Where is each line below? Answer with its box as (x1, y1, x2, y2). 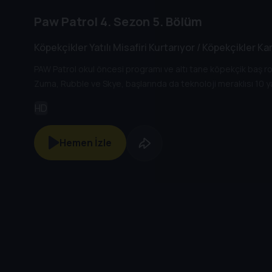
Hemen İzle (59, 135, 112, 149)
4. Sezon (98, 13, 150, 30)
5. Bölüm (150, 13, 202, 30)
